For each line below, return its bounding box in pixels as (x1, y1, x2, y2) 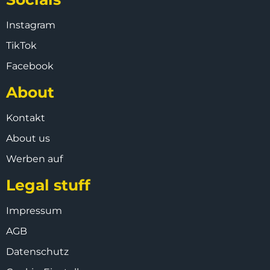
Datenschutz (6, 245, 69, 257)
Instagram (6, 19, 55, 31)
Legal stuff (6, 175, 90, 194)
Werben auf (6, 152, 63, 165)
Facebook (6, 60, 54, 72)
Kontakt (6, 111, 45, 124)
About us (6, 132, 50, 144)
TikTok (6, 39, 37, 51)
